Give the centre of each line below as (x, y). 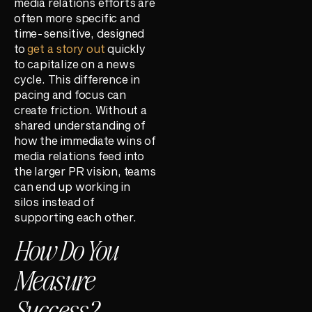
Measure (54, 280)
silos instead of (54, 201)
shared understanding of (80, 125)
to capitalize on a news (75, 63)
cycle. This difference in (77, 79)
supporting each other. (75, 217)
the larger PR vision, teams (85, 171)
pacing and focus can (70, 94)
